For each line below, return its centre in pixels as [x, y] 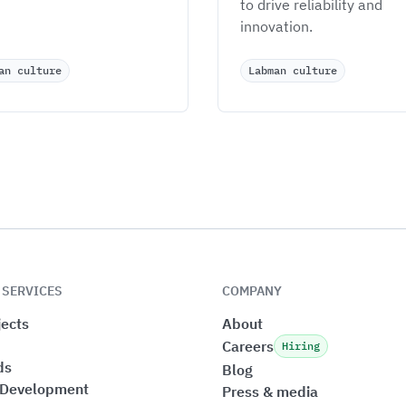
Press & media [271, 391]
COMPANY [252, 291]
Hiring [301, 346]
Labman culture [293, 70]
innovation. [276, 26]
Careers [248, 346]
